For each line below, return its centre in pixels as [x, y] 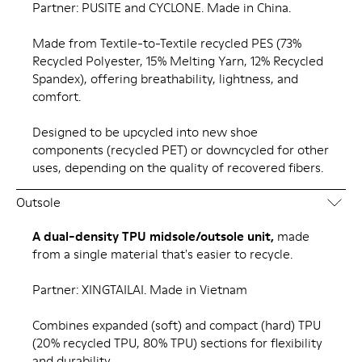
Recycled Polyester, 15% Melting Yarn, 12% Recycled [178, 61]
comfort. [57, 96]
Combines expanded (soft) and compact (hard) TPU [177, 325]
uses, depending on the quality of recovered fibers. [178, 167]
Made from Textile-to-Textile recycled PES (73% [167, 43]
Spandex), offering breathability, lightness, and [165, 78]
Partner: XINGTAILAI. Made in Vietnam [140, 289]
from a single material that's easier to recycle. [162, 254]
